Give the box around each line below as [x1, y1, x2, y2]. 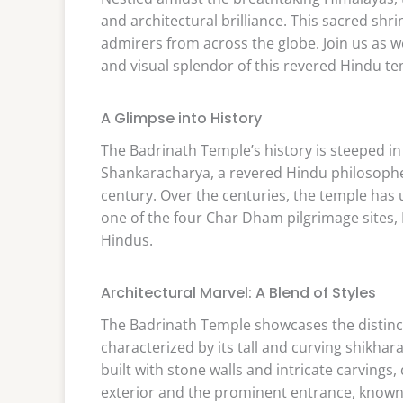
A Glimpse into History [101, 107, 262, 129]
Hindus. [101, 229, 153, 250]
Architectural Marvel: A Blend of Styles [101, 282, 376, 303]
